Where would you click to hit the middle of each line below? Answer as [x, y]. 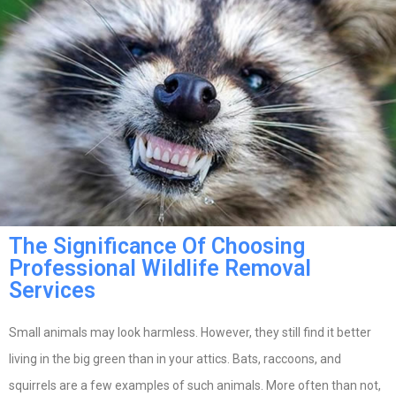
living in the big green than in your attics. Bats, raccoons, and [175, 359]
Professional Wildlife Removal [160, 269]
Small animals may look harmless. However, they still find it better [190, 333]
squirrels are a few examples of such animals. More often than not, [195, 386]
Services [52, 291]
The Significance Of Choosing [157, 247]
